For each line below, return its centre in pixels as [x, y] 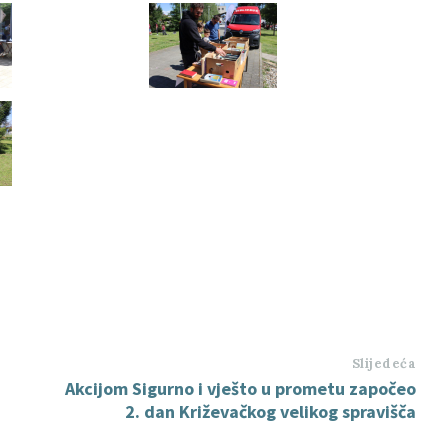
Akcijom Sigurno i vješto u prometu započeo [241, 389]
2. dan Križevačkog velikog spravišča [271, 412]
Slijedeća [384, 364]
